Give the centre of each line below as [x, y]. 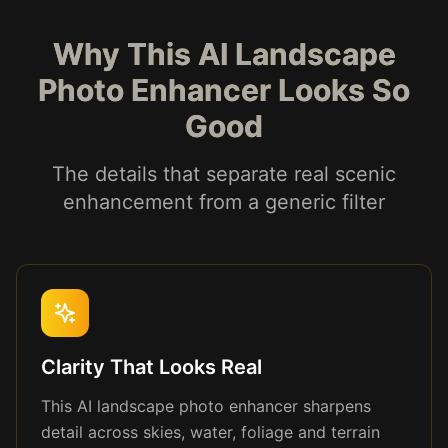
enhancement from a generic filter [224, 202]
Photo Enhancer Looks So [224, 90]
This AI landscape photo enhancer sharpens [206, 406]
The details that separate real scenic [224, 174]
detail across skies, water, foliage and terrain [210, 432]
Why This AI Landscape [224, 54]
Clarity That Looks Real [151, 367]
